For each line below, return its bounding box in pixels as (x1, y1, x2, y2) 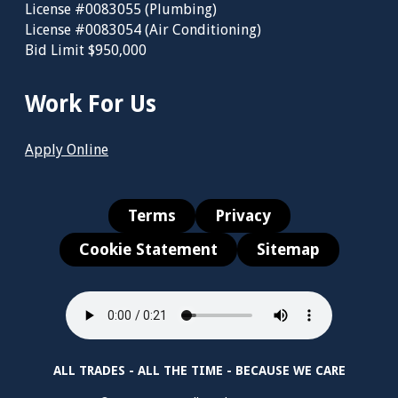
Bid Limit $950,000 (25, 41, 147, 59)
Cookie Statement (78, 239, 218, 259)
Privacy (214, 205, 271, 225)
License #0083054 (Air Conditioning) (25, 20, 261, 38)
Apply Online (25, 140, 108, 158)
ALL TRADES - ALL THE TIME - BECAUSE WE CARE (52, 362, 346, 378)
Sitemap (256, 239, 320, 259)
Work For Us (25, 90, 156, 117)
